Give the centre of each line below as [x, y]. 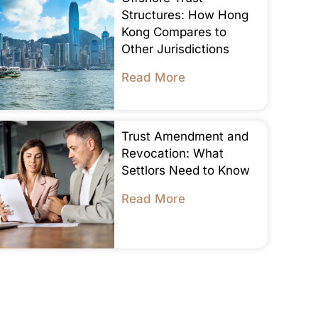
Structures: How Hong [185, 15]
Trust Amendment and [185, 136]
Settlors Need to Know [185, 170]
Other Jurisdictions [175, 49]
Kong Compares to [174, 32]
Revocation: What [172, 153]
